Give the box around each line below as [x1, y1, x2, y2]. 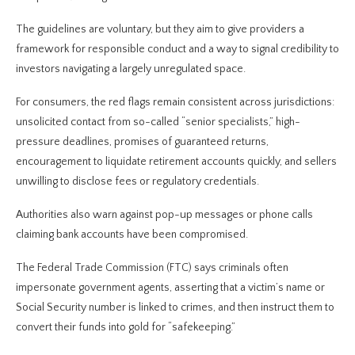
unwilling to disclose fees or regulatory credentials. [16, 174, 259, 188]
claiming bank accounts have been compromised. [16, 227, 248, 241]
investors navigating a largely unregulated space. [16, 62, 246, 75]
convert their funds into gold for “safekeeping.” [16, 320, 235, 334]
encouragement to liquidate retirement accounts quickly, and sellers [16, 155, 337, 168]
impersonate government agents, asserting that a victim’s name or [16, 281, 325, 294]
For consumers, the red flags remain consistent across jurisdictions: [16, 95, 334, 109]
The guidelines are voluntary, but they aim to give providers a [16, 22, 304, 36]
